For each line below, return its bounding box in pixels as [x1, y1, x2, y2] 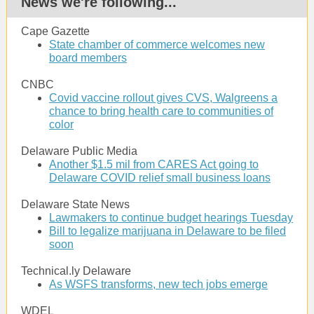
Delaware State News [21, 198, 130, 210]
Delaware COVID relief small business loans [49, 172, 271, 184]
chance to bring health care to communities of [49, 105, 273, 117]
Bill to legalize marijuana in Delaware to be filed [49, 225, 286, 237]
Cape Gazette [21, 25, 90, 37]
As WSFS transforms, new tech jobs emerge [49, 278, 268, 290]
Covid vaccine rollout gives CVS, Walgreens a [49, 92, 278, 104]
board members [49, 52, 127, 64]
